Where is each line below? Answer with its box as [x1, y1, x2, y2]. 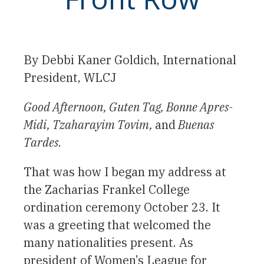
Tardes [24, 134, 58, 150]
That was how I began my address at [24, 163, 226, 180]
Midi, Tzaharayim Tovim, [24, 116, 155, 133]
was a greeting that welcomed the [24, 216, 211, 233]
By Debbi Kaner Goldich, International [24, 51, 236, 68]
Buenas [176, 116, 214, 133]
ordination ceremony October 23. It [24, 199, 220, 215]
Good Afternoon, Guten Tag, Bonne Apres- [24, 98, 233, 115]
